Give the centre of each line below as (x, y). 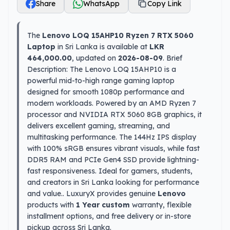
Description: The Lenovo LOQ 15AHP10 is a (102, 69)
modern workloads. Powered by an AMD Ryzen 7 (112, 103)
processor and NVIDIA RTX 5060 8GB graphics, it (114, 114)
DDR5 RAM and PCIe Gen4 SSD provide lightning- (113, 160)
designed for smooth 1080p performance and (106, 92)
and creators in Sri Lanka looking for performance (113, 182)
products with (52, 205)
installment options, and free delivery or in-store (109, 216)
